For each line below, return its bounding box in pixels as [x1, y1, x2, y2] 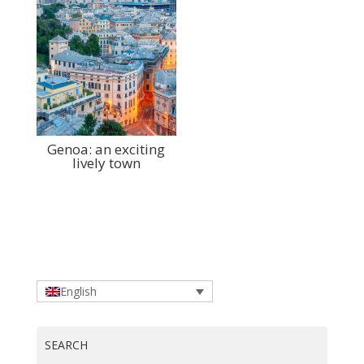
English [59, 283, 97, 299]
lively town [71, 154, 141, 173]
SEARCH [44, 336, 88, 353]
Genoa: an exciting [47, 140, 166, 159]
